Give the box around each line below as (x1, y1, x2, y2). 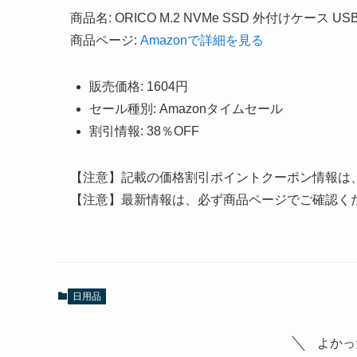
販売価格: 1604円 (89, 80, 188, 94)
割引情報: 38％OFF (89, 124, 199, 139)
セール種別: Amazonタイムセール (89, 102, 283, 116)
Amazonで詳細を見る (140, 33, 264, 48)
